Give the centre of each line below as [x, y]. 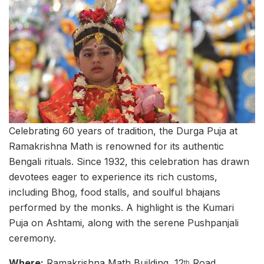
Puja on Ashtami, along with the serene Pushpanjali [124, 223]
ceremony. [32, 238]
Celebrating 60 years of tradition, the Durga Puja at [123, 131]
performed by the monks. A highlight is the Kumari [121, 208]
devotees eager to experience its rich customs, [113, 177]
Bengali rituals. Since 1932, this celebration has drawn [129, 162]
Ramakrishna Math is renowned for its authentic [116, 146]
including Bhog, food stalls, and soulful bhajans [115, 192]
